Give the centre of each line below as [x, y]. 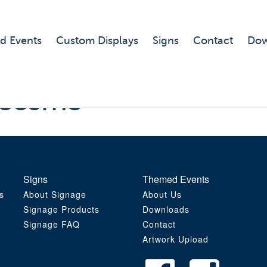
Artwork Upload [176, 239]
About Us [162, 195]
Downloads [166, 209]
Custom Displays [97, 41]
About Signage [55, 195]
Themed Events [176, 179]
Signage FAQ [52, 224]
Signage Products [61, 209]
